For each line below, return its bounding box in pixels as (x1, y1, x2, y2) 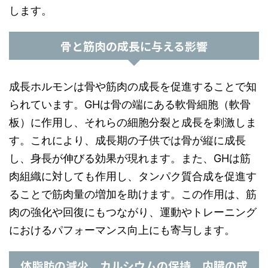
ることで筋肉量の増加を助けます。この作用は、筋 (9, 188, 257, 200)
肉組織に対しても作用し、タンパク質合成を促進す (9, 170, 257, 182)
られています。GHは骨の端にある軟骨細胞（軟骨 (9, 98, 251, 111)
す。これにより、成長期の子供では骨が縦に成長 (9, 134, 246, 147)
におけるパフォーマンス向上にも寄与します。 (9, 224, 235, 236)
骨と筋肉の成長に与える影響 (60, 38, 208, 54)
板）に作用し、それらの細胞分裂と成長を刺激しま (9, 116, 257, 129)
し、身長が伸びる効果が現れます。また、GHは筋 (9, 152, 251, 165)
